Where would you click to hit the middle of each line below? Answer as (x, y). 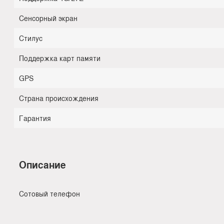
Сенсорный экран (48, 18)
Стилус (31, 38)
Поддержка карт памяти (60, 58)
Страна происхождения (59, 98)
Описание (42, 164)
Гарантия (35, 118)
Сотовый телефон (49, 193)
